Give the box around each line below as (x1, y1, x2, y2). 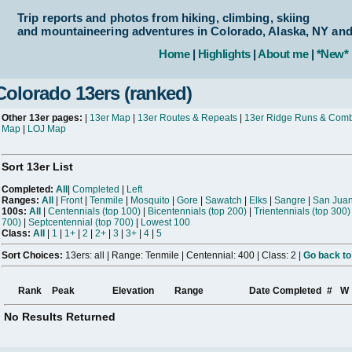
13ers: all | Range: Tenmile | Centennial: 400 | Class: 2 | (63, 250, 303, 262)
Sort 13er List (2, 160, 73, 173)
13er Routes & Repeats (137, 112, 237, 123)
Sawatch (205, 195, 242, 207)
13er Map (90, 112, 130, 123)
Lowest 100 (141, 217, 190, 229)
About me (258, 47, 308, 60)
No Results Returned (4, 310, 115, 324)
